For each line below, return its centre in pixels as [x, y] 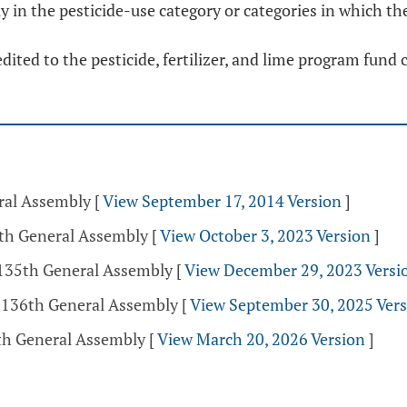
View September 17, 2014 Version [222, 201]
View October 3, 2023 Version [265, 235]
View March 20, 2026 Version [261, 339]
